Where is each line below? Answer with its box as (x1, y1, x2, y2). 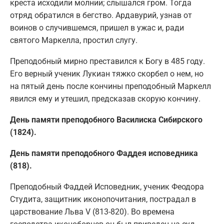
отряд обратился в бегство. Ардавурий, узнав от (10, 10, 192, 20)
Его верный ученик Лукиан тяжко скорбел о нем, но (10, 69, 203, 79)
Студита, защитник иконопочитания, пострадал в (10, 194, 196, 204)
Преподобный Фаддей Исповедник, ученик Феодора (10, 182, 204, 192)
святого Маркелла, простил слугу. (10, 35, 137, 45)
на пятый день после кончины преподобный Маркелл (10, 81, 211, 91)
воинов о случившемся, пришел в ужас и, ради (10, 23, 184, 33)
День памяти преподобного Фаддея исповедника (10, 148, 198, 158)
